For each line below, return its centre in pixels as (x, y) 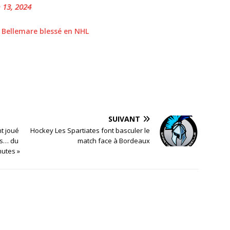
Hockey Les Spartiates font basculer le (90, 131)
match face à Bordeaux (114, 141)
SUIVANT (124, 119)
